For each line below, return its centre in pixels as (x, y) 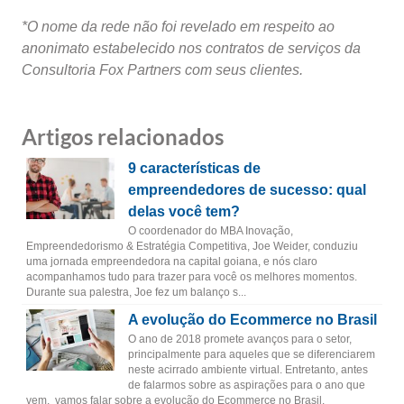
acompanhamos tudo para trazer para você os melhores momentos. (192, 277)
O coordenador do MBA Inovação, (210, 231)
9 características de (194, 168)
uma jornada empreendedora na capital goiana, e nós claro (172, 262)
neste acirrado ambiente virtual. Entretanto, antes (248, 370)
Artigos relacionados (123, 137)
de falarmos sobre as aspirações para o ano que (246, 385)
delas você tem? (184, 211)
